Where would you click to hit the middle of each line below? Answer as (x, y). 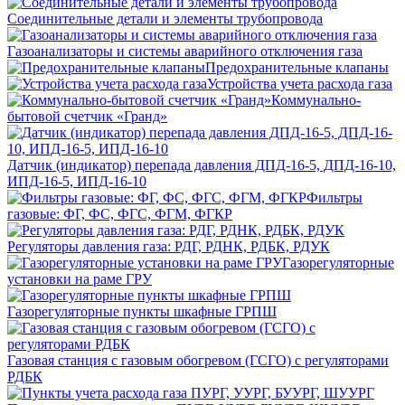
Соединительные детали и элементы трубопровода (165, 18)
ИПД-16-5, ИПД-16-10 (77, 181)
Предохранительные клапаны (297, 67)
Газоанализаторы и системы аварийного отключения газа (185, 51)
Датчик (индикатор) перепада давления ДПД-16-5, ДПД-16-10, (202, 165)
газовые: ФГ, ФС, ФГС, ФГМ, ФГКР (120, 213)
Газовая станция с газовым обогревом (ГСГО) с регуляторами (198, 360)
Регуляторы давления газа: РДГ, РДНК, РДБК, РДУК (169, 246)
